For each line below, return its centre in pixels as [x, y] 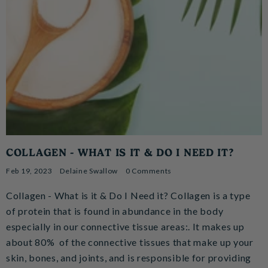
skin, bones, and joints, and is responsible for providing [129, 258]
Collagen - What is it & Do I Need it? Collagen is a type [128, 195]
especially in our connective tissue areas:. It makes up [125, 226]
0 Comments [149, 171]
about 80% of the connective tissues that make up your [130, 242]
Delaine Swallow [89, 171]
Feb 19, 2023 [29, 171]
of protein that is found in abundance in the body [115, 211]
